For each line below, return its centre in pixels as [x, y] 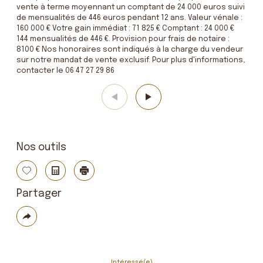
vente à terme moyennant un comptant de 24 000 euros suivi [131, 7]
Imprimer [103, 173]
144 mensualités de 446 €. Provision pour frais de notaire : [123, 39]
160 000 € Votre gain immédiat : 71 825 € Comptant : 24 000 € [125, 28]
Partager [39, 193]
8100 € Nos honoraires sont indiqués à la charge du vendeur [130, 49]
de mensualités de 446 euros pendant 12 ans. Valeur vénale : [129, 18]
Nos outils [41, 148]
